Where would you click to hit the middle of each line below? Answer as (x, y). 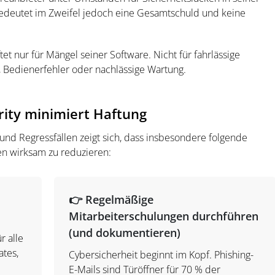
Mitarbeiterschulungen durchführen (164, 216)
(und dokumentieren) (125, 233)
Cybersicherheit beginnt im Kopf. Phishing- (161, 255)
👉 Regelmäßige (111, 199)
